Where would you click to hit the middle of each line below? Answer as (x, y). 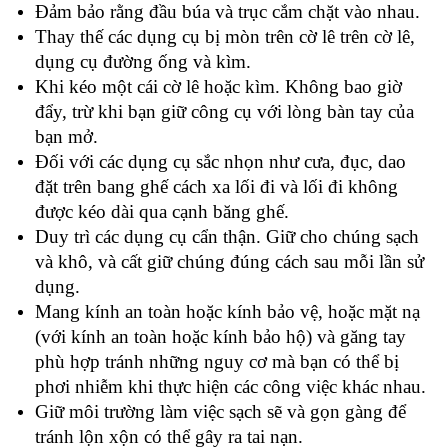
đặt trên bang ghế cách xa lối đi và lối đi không (216, 187)
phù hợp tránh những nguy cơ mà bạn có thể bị (217, 362)
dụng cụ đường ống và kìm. (143, 62)
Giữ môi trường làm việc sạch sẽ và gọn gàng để (220, 412)
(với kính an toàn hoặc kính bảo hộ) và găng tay (220, 337)
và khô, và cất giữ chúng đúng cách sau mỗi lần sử (229, 262)
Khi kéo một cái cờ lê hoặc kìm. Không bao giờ (218, 87)
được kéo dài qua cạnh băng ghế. (162, 212)
